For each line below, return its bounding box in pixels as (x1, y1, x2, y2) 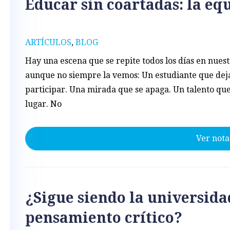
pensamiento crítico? (25, 209, 182, 226)
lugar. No (25, 99, 62, 109)
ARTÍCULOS (25, 37, 71, 47)
